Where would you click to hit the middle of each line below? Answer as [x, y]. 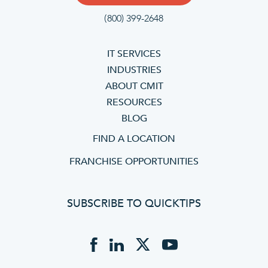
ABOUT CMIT [134, 86]
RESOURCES [134, 102]
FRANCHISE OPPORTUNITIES [134, 161]
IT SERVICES [134, 54]
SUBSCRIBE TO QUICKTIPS [134, 203]
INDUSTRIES [134, 70]
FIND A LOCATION [134, 138]
